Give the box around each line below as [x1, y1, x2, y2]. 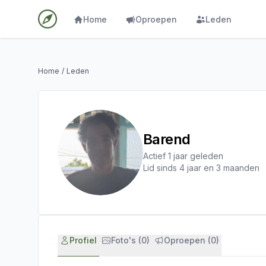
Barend [143, 131, 191, 148]
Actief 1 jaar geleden [143, 151, 223, 161]
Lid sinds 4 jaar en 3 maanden [143, 163, 259, 173]
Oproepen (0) [164, 235, 219, 245]
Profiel [69, 235, 97, 245]
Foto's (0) [111, 235, 150, 245]
